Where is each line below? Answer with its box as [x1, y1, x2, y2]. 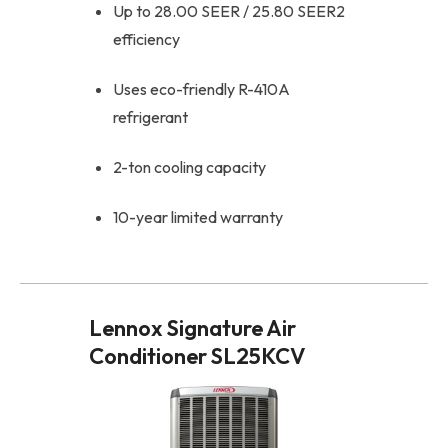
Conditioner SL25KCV [89, 341, 306, 370]
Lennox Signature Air [89, 313, 296, 342]
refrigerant [113, 106, 188, 127]
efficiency [113, 28, 180, 49]
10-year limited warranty [113, 206, 283, 227]
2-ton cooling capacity [113, 156, 266, 177]
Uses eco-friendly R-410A [113, 78, 290, 99]
